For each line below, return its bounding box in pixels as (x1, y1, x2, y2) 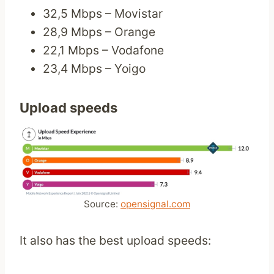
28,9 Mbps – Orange (43, 24, 156, 40)
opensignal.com (120, 198, 190, 210)
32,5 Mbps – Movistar (43, 6, 163, 21)
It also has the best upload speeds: (20, 232, 211, 248)
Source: (84, 198, 120, 210)
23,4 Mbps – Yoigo (43, 61, 146, 76)
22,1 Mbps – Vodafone (43, 43, 165, 58)
